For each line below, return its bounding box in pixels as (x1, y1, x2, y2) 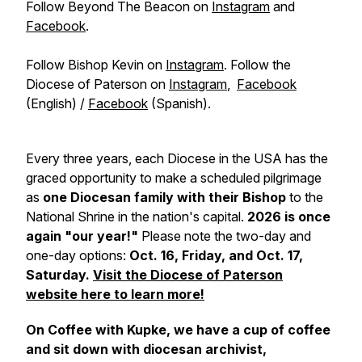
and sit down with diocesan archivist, (26, 341, 267, 357)
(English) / (26, 95, 88, 112)
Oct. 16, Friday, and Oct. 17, (129, 247, 303, 263)
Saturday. (26, 267, 93, 283)
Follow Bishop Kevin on (26, 57, 166, 73)
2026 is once (247, 208, 330, 225)
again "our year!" (26, 228, 138, 244)
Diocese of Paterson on (26, 76, 169, 92)
